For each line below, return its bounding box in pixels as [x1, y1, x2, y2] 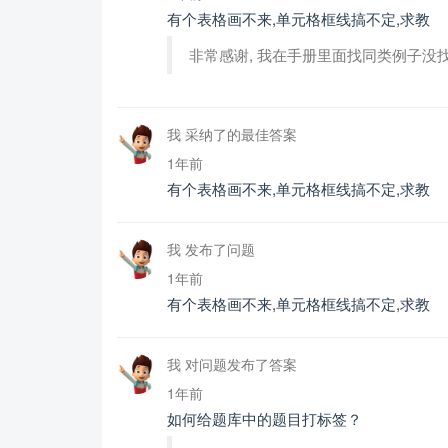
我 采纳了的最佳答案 [167, 124, 297, 144]
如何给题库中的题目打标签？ [167, 408, 362, 429]
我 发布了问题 [167, 239, 255, 259]
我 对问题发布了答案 [167, 354, 297, 374]
